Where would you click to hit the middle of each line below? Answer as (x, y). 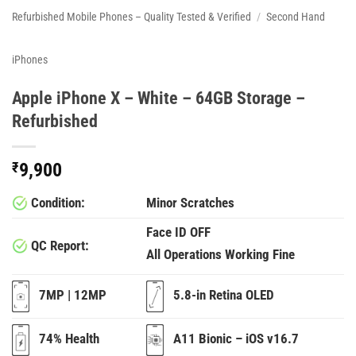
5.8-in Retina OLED (219, 296)
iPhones (30, 59)
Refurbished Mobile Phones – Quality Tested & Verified (132, 16)
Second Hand (296, 16)
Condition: (56, 203)
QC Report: (58, 246)
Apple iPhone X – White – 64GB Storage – (159, 97)
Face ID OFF (179, 232)
